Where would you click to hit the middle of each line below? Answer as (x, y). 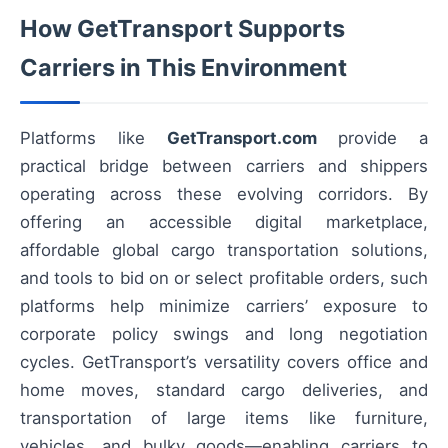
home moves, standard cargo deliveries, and (224, 390)
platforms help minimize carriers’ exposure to (224, 306)
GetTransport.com (241, 138)
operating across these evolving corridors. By (224, 194)
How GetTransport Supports (182, 29)
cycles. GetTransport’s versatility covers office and (224, 362)
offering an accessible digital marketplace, (224, 222)
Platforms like (93, 138)
